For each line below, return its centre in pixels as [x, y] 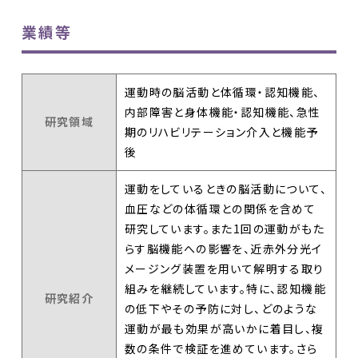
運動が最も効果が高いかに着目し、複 [224, 328]
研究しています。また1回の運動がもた [225, 228]
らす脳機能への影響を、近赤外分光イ [223, 248]
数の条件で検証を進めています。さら [221, 348]
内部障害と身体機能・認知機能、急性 [223, 111]
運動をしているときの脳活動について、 [226, 188]
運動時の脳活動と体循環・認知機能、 [222, 91]
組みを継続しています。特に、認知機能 [225, 288]
